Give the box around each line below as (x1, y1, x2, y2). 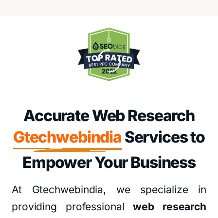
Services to (121, 127, 205, 146)
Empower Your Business (22, 153, 196, 172)
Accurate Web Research (23, 106, 195, 125)
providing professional (12, 200, 133, 213)
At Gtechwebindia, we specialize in (12, 183, 206, 196)
